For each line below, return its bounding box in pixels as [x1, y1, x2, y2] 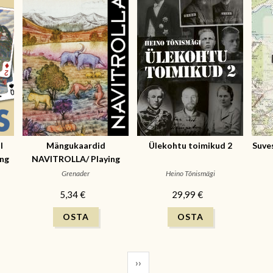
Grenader [62, 169, 90, 178]
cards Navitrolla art [35, 167, 116, 177]
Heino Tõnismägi [165, 169, 215, 178]
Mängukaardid [46, 140, 105, 151]
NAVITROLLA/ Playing [31, 154, 120, 164]
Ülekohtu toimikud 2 [148, 140, 232, 151]
